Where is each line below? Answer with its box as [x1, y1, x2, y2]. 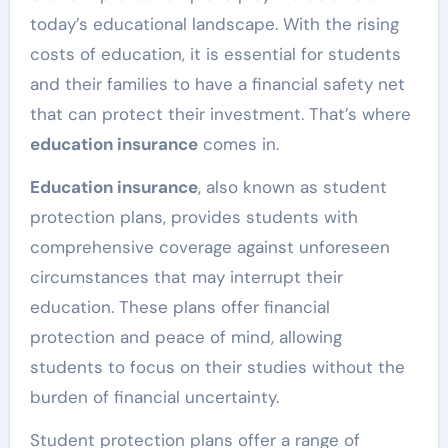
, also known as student [197, 175, 387, 198]
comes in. [197, 132, 279, 155]
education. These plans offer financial [29, 295, 330, 318]
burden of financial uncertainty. [29, 385, 279, 408]
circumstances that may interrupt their [29, 265, 343, 288]
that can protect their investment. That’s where [29, 102, 411, 125]
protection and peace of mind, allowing [29, 325, 342, 348]
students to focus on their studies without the [29, 355, 405, 378]
